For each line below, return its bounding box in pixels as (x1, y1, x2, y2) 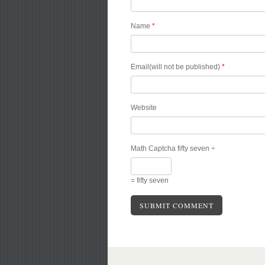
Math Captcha (131, 144, 176, 153)
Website (131, 103, 157, 112)
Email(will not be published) (131, 62, 222, 71)
